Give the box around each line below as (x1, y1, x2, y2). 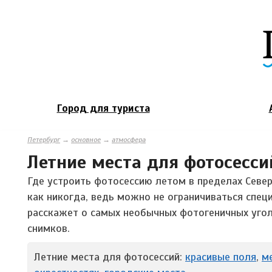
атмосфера (112, 135, 146, 144)
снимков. (27, 221, 70, 235)
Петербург (27, 135, 60, 144)
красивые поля (185, 250, 256, 263)
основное (71, 135, 101, 144)
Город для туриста (56, 101, 150, 115)
